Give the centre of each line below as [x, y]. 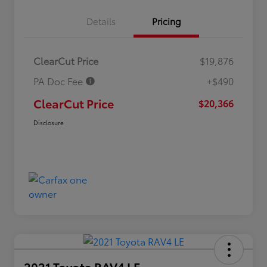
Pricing [166, 21]
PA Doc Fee [59, 81]
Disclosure [49, 123]
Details [101, 21]
